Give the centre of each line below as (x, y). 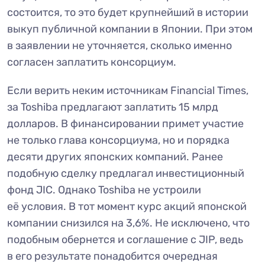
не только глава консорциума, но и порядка (118, 140)
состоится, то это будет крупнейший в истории (128, 13)
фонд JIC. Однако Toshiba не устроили (104, 190)
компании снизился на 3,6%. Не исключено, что (128, 223)
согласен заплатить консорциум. (92, 62)
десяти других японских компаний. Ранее (115, 157)
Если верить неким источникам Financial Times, (128, 91)
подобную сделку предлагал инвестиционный (126, 174)
